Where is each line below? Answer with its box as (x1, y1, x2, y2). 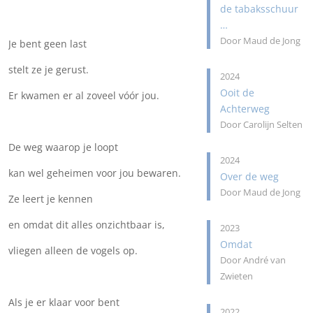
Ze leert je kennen (8, 192, 93, 205)
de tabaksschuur (220, 2, 299, 15)
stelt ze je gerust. (8, 63, 89, 76)
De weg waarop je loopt (8, 140, 118, 154)
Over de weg (220, 170, 279, 183)
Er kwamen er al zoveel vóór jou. (8, 89, 159, 102)
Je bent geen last (8, 37, 87, 50)
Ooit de (220, 86, 255, 99)
